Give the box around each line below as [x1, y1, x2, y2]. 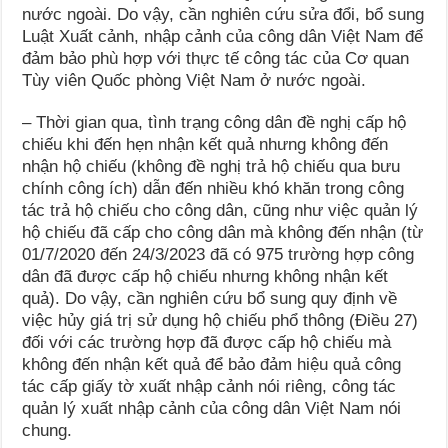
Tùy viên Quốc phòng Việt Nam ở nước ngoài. [22, 71, 367, 91]
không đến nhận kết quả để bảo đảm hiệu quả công [22, 355, 402, 375]
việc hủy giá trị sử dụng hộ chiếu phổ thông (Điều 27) [22, 311, 419, 331]
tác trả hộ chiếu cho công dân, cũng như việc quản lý [22, 201, 419, 221]
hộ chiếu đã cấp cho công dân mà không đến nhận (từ [22, 223, 424, 243]
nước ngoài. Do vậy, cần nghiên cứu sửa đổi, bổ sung [22, 5, 425, 25]
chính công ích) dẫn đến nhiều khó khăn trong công [22, 179, 405, 199]
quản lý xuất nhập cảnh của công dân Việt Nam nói [22, 399, 402, 419]
